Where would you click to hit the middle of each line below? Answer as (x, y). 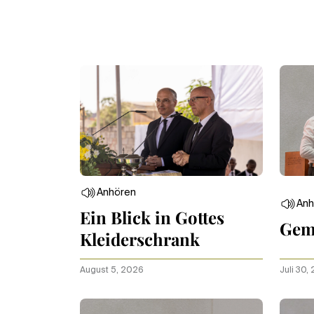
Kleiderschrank (142, 239)
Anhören (116, 193)
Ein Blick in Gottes (152, 217)
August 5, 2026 (112, 271)
